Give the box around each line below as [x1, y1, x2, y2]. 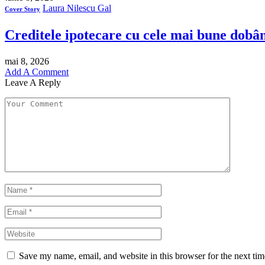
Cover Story [5, 5, 40, 12]
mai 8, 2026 [5, 56, 49, 67]
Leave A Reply [5, 77, 61, 88]
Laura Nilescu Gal [43, 2, 111, 13]
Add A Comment [5, 67, 69, 77]
